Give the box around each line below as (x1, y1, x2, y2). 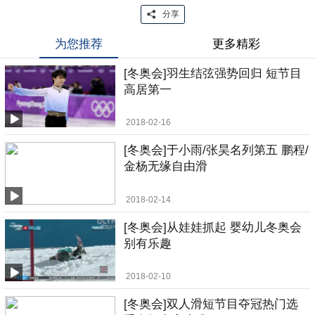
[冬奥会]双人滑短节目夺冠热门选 (124, 297, 299, 311)
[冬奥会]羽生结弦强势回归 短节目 (124, 67, 302, 80)
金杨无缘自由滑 (124, 160, 208, 174)
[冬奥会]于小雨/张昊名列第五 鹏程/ (124, 143, 309, 157)
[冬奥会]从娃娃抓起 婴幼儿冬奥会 (124, 220, 302, 234)
